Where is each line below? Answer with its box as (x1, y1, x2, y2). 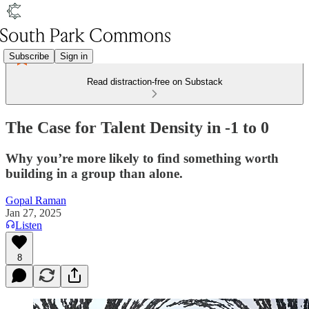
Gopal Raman (6, 194, 66, 206)
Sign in (60, 50, 88, 61)
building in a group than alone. (6, 166, 183, 181)
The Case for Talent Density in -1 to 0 (6, 118, 269, 137)
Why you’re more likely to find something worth (6, 150, 279, 166)
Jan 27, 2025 (6, 206, 61, 219)
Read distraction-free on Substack (86, 77, 223, 87)
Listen (15, 219, 42, 231)
